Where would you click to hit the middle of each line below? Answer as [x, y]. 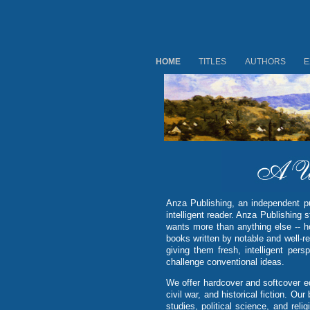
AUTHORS [265, 62]
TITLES [213, 62]
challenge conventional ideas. [225, 262]
